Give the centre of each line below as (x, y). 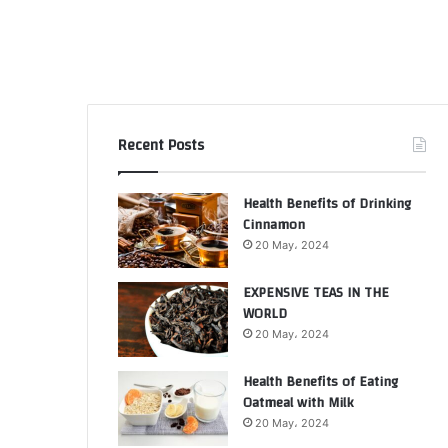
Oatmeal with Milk (298, 403)
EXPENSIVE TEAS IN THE (316, 293)
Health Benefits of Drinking (327, 204)
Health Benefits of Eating (320, 382)
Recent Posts (161, 145)
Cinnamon (274, 225)
